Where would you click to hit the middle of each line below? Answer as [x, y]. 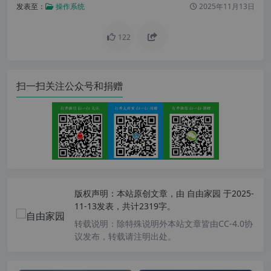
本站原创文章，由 [151, 193]
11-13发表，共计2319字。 [125, 206]
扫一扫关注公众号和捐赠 [70, 86]
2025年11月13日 [226, 6]
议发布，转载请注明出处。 [125, 236]
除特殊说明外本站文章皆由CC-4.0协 [185, 223]
